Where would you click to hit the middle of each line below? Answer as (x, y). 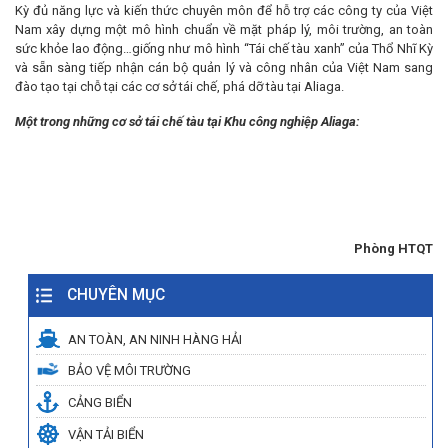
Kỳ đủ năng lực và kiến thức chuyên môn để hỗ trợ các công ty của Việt (224, 10)
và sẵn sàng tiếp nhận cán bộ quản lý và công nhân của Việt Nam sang (224, 67)
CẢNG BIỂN (100, 402)
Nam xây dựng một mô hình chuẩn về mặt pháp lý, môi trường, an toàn (224, 29)
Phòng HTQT (393, 248)
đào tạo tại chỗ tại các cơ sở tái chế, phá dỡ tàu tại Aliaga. (179, 86)
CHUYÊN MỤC (116, 295)
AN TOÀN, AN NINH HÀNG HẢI (155, 339)
